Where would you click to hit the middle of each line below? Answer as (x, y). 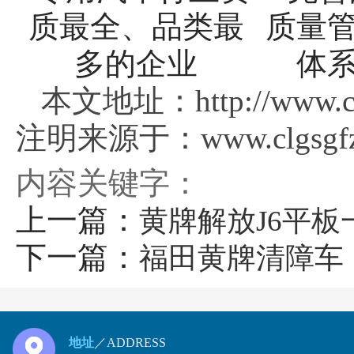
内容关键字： (108, 183)
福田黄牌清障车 (241, 258)
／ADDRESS (130, 343)
